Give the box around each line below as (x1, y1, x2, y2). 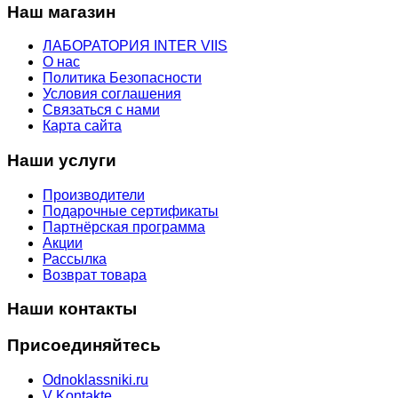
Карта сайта (43, 118, 122, 134)
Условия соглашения (43, 86, 181, 102)
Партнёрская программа (43, 219, 205, 235)
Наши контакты (7, 299, 137, 319)
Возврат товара (43, 267, 147, 283)
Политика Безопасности (43, 70, 202, 86)
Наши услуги (7, 151, 116, 171)
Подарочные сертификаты (43, 203, 219, 219)
